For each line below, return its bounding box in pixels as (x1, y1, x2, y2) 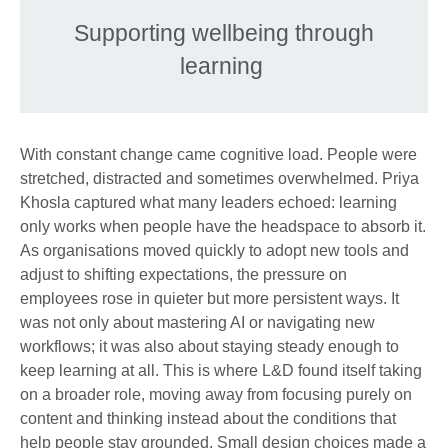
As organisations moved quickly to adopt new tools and (20, 242, 409, 260)
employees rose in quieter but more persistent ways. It (20, 290, 399, 308)
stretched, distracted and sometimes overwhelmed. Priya (20, 170, 419, 188)
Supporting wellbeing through (74, 20, 374, 47)
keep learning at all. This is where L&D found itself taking (20, 362, 422, 380)
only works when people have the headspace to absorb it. (20, 218, 426, 236)
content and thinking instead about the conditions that (20, 410, 396, 428)
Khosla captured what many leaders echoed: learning (20, 194, 397, 212)
